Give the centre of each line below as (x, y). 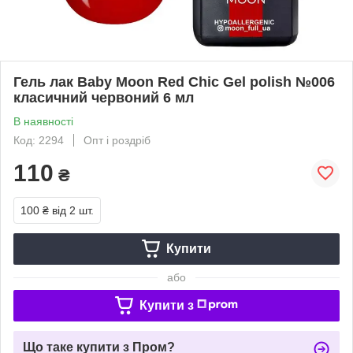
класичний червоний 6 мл (104, 97)
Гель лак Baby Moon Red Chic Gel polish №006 (174, 82)
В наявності (43, 121)
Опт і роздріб (117, 140)
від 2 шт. (73, 210)
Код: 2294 (39, 140)
